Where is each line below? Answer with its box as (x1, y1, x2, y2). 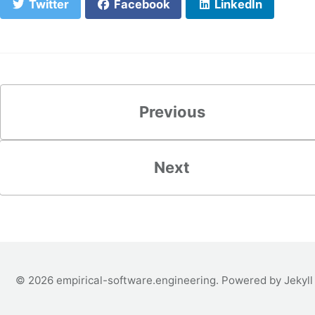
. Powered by (216, 274, 284, 287)
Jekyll (284, 274, 313, 287)
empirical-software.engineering (56, 274, 216, 287)
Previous (139, 102, 205, 121)
